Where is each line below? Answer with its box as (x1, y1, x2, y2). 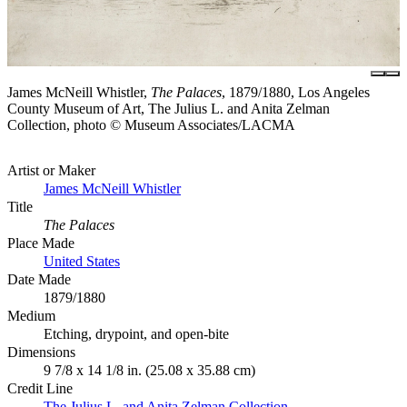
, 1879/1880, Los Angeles (222, 84, 370, 101)
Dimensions (7, 344, 75, 361)
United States (44, 253, 120, 270)
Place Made (7, 235, 74, 252)
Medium (7, 308, 55, 324)
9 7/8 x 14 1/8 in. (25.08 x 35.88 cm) (44, 362, 255, 379)
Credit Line (7, 381, 73, 397)
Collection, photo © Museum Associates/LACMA (7, 117, 295, 134)
